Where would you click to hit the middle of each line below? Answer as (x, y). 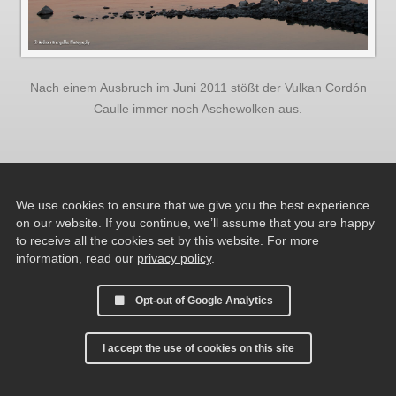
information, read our (76, 258)
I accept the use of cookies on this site (198, 348)
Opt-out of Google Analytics (204, 301)
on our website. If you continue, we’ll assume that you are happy (195, 223)
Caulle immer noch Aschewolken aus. (198, 109)
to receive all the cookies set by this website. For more (168, 240)
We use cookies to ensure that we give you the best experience (193, 205)
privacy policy (174, 258)
